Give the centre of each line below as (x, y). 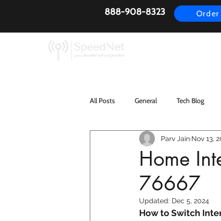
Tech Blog (190, 100)
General (146, 100)
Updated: (155, 201)
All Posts (102, 100)
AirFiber (170, 49)
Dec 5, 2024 (190, 201)
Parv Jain (175, 138)
